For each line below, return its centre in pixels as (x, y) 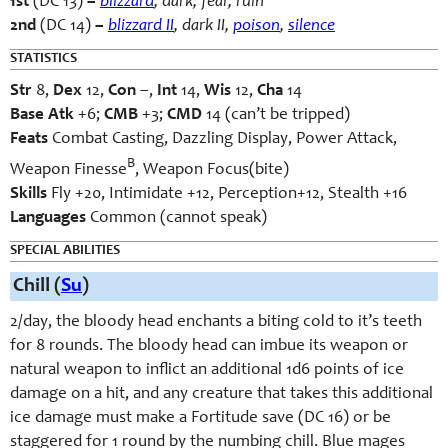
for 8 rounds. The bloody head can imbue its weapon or (209, 346)
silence (311, 26)
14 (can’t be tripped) (276, 115)
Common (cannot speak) (176, 218)
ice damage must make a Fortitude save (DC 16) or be (200, 418)
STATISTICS (43, 59)
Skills (28, 194)
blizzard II (141, 26)
